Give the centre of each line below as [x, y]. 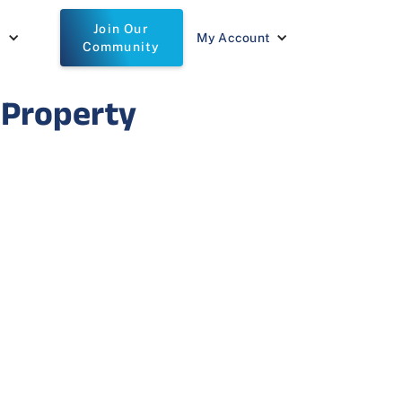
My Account [233, 38]
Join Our [121, 29]
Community [121, 47]
